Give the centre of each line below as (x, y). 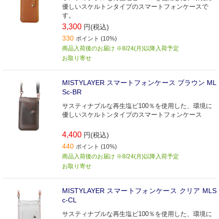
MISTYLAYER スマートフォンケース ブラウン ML (139, 82)
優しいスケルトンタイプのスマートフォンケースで (135, 6)
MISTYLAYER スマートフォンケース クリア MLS (139, 190)
